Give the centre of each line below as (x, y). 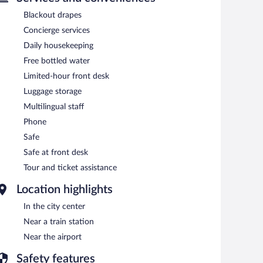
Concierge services (57, 30)
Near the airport (53, 237)
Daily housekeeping (58, 45)
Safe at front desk (56, 152)
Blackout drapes (53, 15)
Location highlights (65, 189)
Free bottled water (57, 61)
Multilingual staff (54, 107)
